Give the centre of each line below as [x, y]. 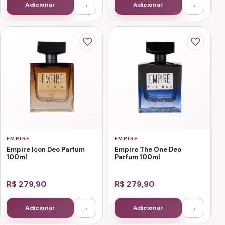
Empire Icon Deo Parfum [46, 150]
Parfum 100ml [137, 157]
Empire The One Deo [148, 150]
